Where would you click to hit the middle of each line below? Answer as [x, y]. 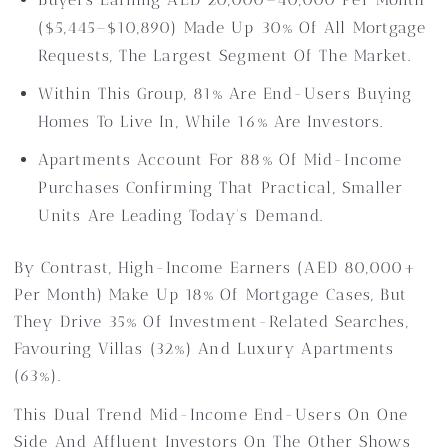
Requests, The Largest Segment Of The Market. [225, 55]
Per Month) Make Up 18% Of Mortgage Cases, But [211, 294]
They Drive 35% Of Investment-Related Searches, [211, 321]
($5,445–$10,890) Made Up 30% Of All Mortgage [232, 27]
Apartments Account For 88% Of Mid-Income [220, 159]
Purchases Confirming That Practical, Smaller [221, 187]
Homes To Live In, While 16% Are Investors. [211, 121]
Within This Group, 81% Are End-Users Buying [225, 93]
